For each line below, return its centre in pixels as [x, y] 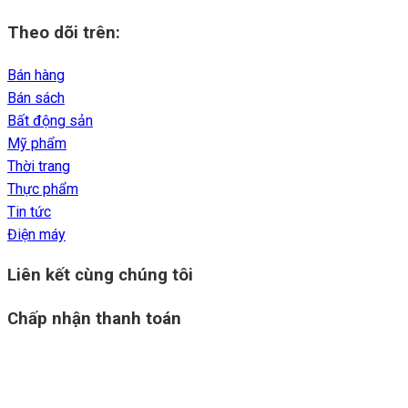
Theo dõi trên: [64, 33]
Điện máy [36, 234]
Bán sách [36, 97]
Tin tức [29, 211]
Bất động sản [50, 120]
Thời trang [39, 166]
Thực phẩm [43, 189]
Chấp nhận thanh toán [94, 319]
